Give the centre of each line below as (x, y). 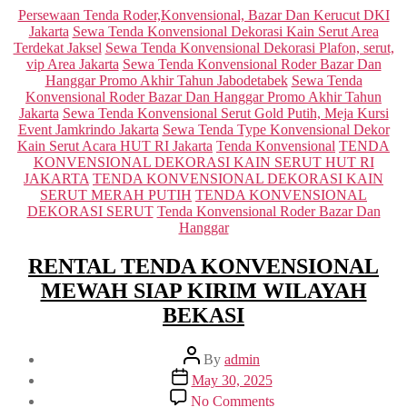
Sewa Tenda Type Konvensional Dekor (276, 130)
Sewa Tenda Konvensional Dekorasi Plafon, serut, (249, 48)
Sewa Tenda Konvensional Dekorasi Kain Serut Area (225, 32)
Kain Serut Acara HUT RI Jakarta (115, 146)
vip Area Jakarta (72, 65)
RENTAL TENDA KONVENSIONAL (203, 267)
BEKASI (203, 316)
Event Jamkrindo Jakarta (88, 130)
